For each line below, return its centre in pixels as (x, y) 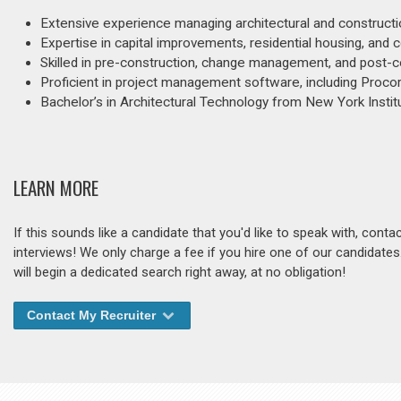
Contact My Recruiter (93, 316)
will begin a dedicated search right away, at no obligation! (179, 273)
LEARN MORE (56, 188)
